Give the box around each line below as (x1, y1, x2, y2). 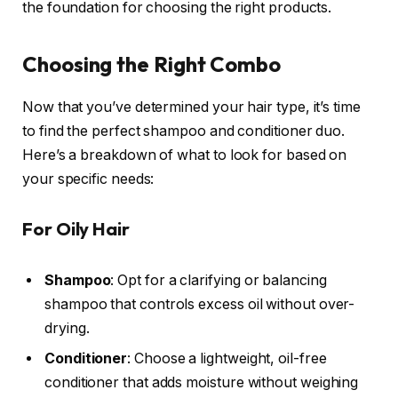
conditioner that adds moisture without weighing (44, 373, 359, 391)
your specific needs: (22, 171, 155, 188)
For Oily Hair (22, 218, 130, 241)
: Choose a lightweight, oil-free (127, 349, 327, 367)
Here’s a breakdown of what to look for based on (22, 147, 347, 164)
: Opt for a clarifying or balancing (110, 271, 327, 289)
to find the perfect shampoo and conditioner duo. (22, 123, 346, 140)
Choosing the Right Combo (22, 50, 282, 77)
